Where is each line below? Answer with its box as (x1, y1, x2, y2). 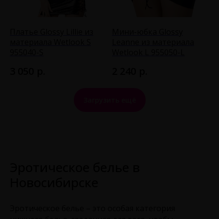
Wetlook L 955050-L (112, 46, 185, 58)
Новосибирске (10, 173, 98, 191)
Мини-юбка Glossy (112, 26, 183, 37)
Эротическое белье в (10, 158, 140, 176)
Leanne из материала (112, 36, 194, 47)
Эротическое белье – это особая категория (10, 202, 175, 214)
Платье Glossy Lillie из (10, 26, 93, 37)
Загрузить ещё (83, 95, 136, 105)
